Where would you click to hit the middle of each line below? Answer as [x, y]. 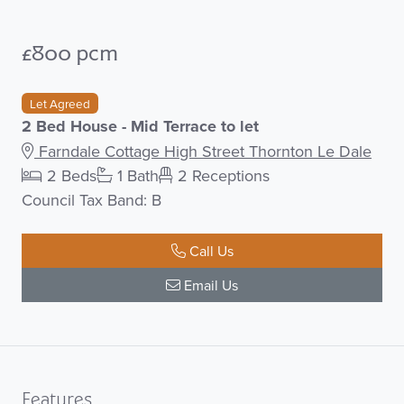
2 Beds [69, 175]
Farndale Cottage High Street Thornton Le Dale [203, 151]
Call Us [209, 250]
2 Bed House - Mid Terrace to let [140, 126]
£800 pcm [70, 55]
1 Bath [136, 175]
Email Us [209, 285]
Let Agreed [60, 103]
